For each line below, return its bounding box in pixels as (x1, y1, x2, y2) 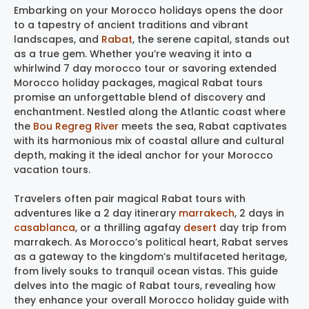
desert (183, 221, 219, 235)
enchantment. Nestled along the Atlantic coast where (14, 105, 286, 119)
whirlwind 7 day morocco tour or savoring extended (14, 61, 277, 76)
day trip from (219, 221, 286, 235)
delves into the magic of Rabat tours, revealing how (14, 279, 276, 293)
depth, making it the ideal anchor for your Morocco (14, 148, 273, 163)
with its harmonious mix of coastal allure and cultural (14, 134, 284, 148)
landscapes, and (14, 32, 101, 47)
